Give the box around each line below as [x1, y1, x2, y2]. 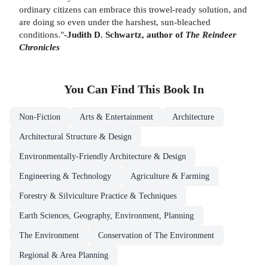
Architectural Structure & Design [19, 132, 132, 141]
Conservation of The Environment [98, 230, 214, 240]
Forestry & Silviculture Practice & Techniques [19, 191, 176, 200]
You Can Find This [64, 83, 163, 96]
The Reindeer [185, 29, 236, 40]
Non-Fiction [19, 112, 60, 121]
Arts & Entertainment [80, 112, 153, 121]
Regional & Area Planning [19, 250, 108, 260]
